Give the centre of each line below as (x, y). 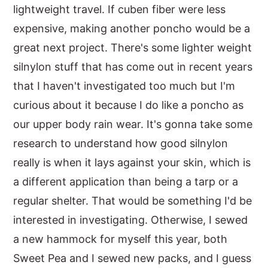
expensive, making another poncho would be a (132, 28)
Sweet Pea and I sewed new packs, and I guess (133, 258)
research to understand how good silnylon (121, 143)
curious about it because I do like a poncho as (129, 105)
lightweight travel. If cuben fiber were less (120, 9)
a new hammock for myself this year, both (121, 239)
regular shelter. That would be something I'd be (133, 201)
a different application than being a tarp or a (126, 182)
